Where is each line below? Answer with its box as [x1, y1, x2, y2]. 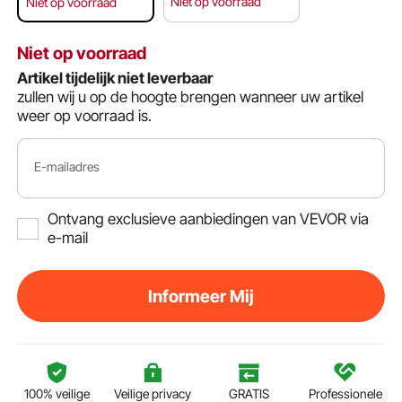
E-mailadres [34, 159, 100, 175]
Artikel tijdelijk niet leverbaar [17, 69, 214, 88]
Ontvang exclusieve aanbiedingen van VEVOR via [47, 210, 369, 229]
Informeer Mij [148, 285, 254, 308]
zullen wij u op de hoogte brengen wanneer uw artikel [17, 88, 364, 107]
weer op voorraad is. [17, 107, 153, 126]
